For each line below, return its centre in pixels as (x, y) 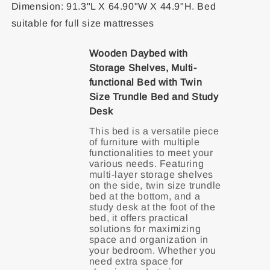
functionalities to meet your (151, 153)
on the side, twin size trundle (155, 185)
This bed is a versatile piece (154, 131)
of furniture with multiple (144, 142)
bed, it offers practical (139, 218)
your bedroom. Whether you (152, 250)
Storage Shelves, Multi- (143, 68)
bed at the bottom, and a (145, 196)
